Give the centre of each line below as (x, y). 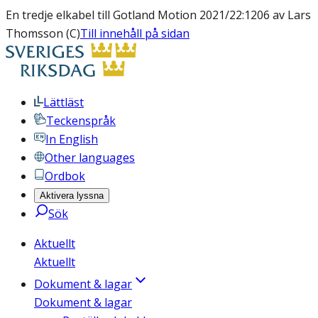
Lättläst (64, 102)
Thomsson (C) (43, 33)
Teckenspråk (81, 121)
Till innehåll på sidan (135, 33)
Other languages (90, 158)
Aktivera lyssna (72, 196)
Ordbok (65, 176)
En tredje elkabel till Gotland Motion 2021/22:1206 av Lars (158, 15)
